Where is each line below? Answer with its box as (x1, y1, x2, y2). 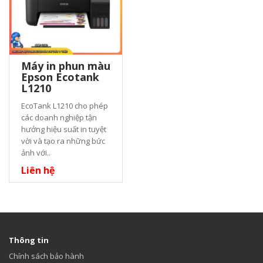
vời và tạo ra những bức (21, 135, 105, 146)
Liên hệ (21, 163, 55, 177)
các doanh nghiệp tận (21, 112, 97, 123)
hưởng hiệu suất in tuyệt (21, 123, 106, 134)
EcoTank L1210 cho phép (21, 100, 108, 111)
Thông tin (9, 234, 49, 245)
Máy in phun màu (21, 58, 110, 73)
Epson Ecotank (21, 69, 99, 84)
